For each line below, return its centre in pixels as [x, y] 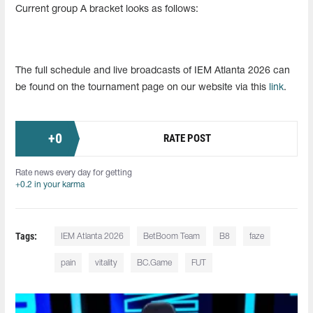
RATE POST [187, 139]
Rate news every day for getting [74, 173]
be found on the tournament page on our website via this [142, 87]
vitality [107, 263]
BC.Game [155, 263]
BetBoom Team [172, 236]
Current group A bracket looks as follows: [107, 9]
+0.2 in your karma [50, 184]
